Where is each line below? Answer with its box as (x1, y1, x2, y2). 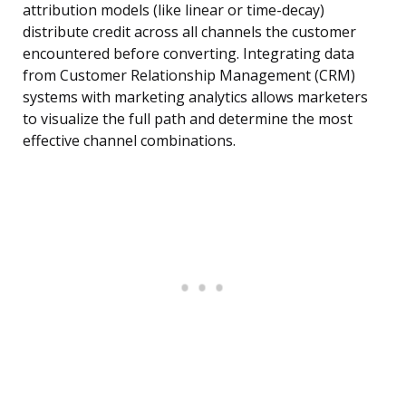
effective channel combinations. (23, 130, 236, 151)
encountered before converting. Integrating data (23, 43, 354, 64)
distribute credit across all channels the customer (23, 22, 356, 43)
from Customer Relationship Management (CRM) (23, 65, 355, 86)
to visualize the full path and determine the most (23, 109, 353, 130)
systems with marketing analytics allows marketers (23, 87, 368, 108)
